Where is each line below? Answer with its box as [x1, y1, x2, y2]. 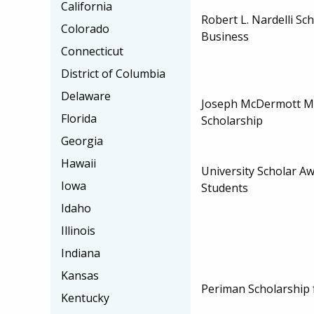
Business [201, 28, 249, 44]
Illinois [61, 223, 95, 238]
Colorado [61, 21, 109, 36]
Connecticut [61, 43, 123, 59]
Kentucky [61, 290, 109, 306]
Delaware [61, 88, 111, 104]
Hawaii [61, 156, 96, 171]
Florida [61, 111, 97, 126]
